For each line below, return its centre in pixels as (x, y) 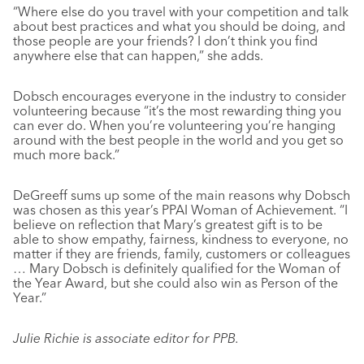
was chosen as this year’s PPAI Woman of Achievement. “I (180, 209)
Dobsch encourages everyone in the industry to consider (180, 95)
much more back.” (66, 154)
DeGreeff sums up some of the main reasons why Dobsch (182, 195)
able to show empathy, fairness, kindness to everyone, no (181, 238)
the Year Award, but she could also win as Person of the (175, 282)
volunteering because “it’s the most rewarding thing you (177, 110)
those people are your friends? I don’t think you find (165, 40)
